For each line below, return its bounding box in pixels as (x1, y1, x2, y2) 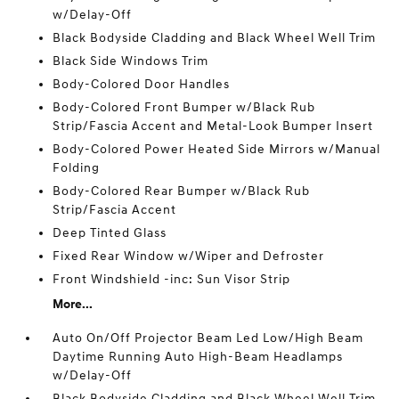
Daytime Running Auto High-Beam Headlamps (53, 349, 344, 364)
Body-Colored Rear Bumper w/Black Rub (53, 183, 311, 199)
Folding (53, 160, 101, 175)
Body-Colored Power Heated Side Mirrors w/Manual (53, 142, 381, 157)
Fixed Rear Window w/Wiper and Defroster (53, 248, 325, 264)
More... (53, 297, 94, 312)
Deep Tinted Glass (53, 225, 167, 240)
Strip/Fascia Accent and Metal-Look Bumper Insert (53, 118, 374, 134)
